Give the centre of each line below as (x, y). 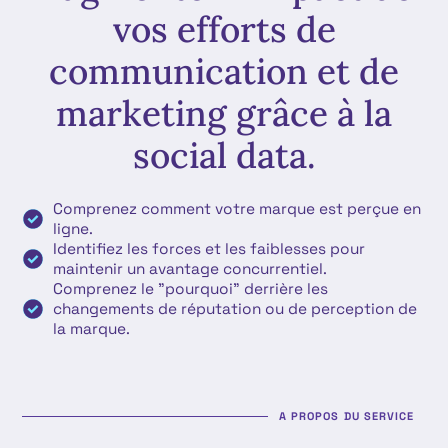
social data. (224, 155)
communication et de (224, 71)
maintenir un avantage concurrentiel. (190, 268)
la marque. (92, 328)
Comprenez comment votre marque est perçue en (237, 208)
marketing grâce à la (224, 113)
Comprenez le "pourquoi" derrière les (191, 288)
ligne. (73, 228)
